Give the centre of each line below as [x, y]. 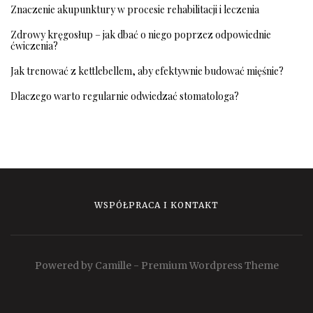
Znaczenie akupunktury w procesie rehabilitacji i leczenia [135, 10]
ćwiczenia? [34, 46]
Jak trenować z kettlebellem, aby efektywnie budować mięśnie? [147, 71]
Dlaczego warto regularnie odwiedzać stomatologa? [125, 96]
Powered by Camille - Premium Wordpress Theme [156, 266]
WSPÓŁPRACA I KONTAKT [156, 205]
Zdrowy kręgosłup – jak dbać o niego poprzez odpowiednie [141, 35]
